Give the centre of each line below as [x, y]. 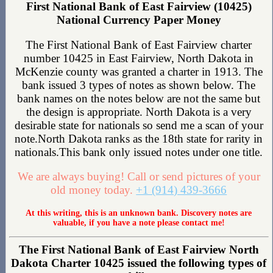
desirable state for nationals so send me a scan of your [139, 125]
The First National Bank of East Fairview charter [139, 44]
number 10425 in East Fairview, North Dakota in [139, 58]
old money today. [94, 190]
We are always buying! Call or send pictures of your [139, 177]
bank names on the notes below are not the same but [139, 98]
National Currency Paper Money [139, 19]
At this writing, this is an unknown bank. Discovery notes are [139, 213]
